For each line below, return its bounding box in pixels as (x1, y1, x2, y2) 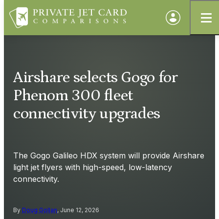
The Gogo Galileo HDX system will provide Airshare (13, 150, 204, 160)
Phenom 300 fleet (13, 87, 133, 105)
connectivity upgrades (13, 105, 160, 123)
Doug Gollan (22, 206, 57, 214)
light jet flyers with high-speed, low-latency (13, 162, 172, 172)
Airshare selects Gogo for (13, 69, 178, 87)
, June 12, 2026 (57, 206, 99, 214)
